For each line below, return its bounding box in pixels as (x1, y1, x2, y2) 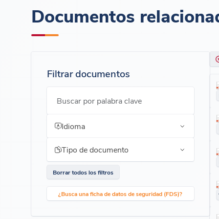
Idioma (62, 121, 85, 131)
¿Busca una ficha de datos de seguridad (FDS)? (58, 190, 183, 197)
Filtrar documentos (47, 66, 130, 80)
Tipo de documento (62, 144, 129, 154)
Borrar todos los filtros (53, 168, 113, 176)
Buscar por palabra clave (57, 95, 142, 106)
